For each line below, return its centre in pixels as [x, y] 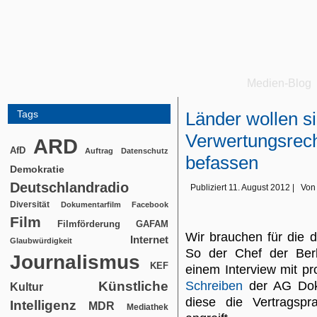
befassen [222, 163]
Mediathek [148, 307]
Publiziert [208, 188]
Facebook [150, 204]
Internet [149, 240]
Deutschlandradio [69, 188]
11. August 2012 [259, 188]
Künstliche [133, 286]
